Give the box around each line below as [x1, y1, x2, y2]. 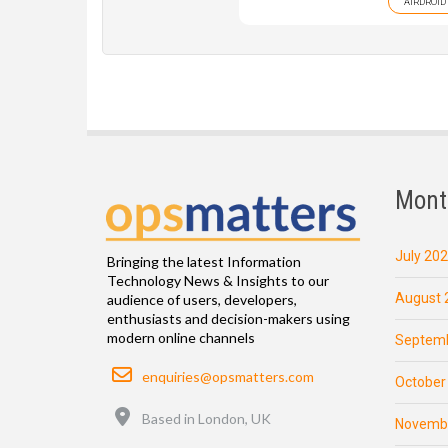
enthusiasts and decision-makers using [107, 309, 350, 327]
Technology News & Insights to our [107, 271, 329, 289]
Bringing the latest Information [107, 252, 301, 270]
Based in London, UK [142, 409, 271, 427]
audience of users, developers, [107, 290, 297, 308]
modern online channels [107, 328, 255, 346]
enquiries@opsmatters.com [142, 367, 314, 385]
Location [131, 400, 185, 418]
